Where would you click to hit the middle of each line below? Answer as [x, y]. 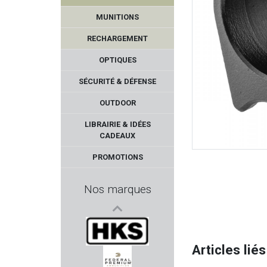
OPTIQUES [117, 60]
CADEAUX [117, 135]
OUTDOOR [117, 103]
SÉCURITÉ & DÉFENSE [117, 81]
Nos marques [117, 189]
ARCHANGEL [126, 145]
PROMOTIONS [117, 157]
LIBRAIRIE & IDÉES [117, 124]
